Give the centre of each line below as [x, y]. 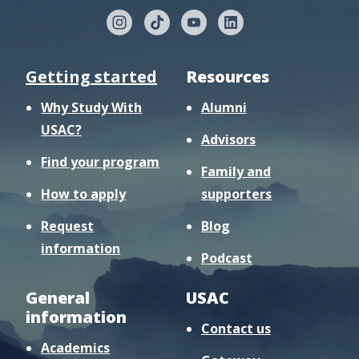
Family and [236, 171]
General [58, 297]
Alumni [224, 107]
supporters [236, 194]
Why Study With [92, 107]
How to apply [84, 194]
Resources [227, 76]
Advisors [228, 139]
